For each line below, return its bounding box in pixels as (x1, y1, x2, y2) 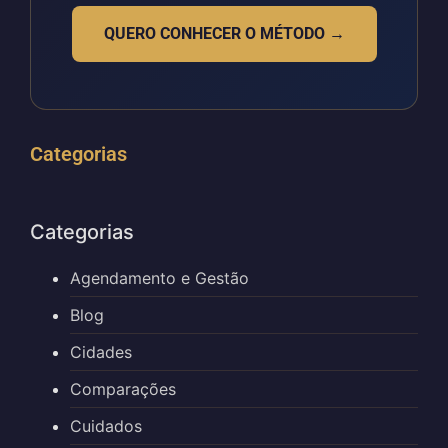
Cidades (70, 342, 132, 363)
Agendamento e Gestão (70, 268, 249, 289)
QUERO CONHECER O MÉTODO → (103, 24, 345, 44)
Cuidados (70, 416, 142, 437)
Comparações (70, 379, 176, 400)
